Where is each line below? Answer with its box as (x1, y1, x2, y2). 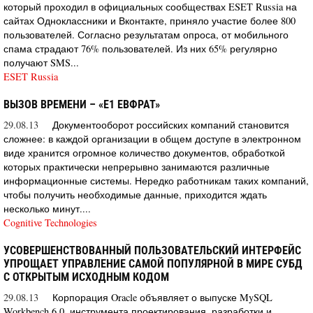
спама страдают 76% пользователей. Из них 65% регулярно (3, 41, 277, 55)
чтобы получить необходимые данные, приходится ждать (3, 187, 267, 201)
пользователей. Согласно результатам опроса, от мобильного (3, 27, 289, 41)
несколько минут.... (3, 201, 91, 215)
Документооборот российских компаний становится (52, 117, 289, 131)
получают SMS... (3, 55, 79, 69)
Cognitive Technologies (3, 215, 97, 229)
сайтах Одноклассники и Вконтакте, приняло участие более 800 (3, 13, 296, 27)
